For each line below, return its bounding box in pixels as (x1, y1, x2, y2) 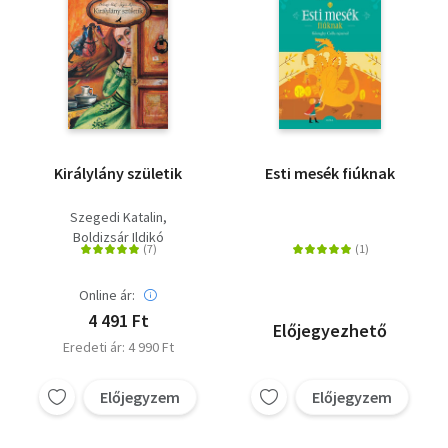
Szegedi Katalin (69, 208, 163, 227)
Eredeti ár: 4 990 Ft (62, 338, 174, 357)
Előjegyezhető (273, 319, 387, 343)
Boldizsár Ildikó (72, 228, 164, 247)
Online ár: (79, 286, 135, 305)
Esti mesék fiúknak (265, 163, 395, 184)
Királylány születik (54, 163, 182, 184)
